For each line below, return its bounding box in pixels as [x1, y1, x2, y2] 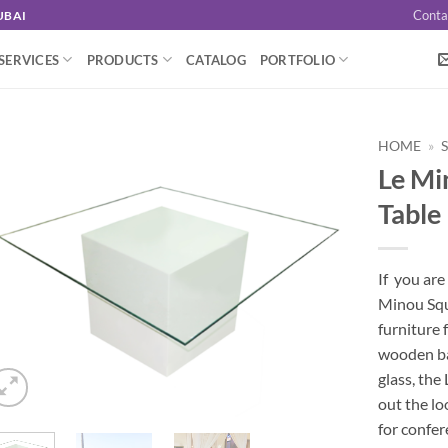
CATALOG [186, 51, 246, 68]
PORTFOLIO [259, 51, 336, 68]
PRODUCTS [86, 51, 159, 68]
